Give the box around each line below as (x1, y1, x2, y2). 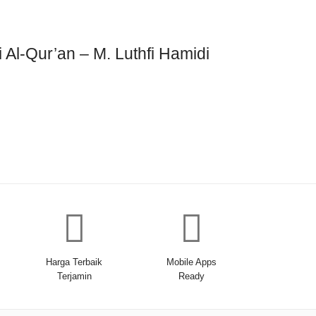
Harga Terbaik (46, 256, 103, 267)
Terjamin (56, 270, 92, 281)
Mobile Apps (166, 256, 217, 267)
